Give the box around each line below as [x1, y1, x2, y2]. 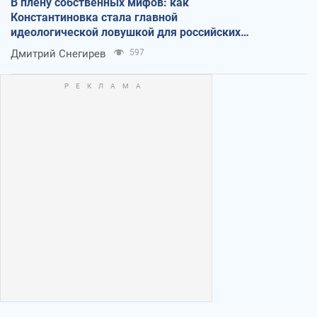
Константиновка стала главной [11, 10, 178, 24]
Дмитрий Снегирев [11, 47, 106, 60]
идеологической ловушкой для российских [11, 25, 241, 39]
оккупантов [11, 40, 73, 54]
